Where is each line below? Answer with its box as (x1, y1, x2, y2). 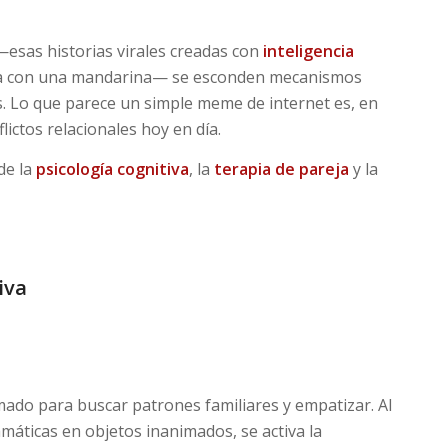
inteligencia (262, 40, 354, 63)
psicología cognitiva (35, 157, 189, 180)
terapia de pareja (213, 157, 349, 180)
